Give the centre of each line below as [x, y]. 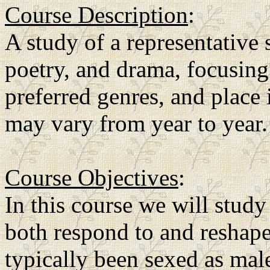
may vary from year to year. [136, 124]
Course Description [96, 15]
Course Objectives [92, 178]
